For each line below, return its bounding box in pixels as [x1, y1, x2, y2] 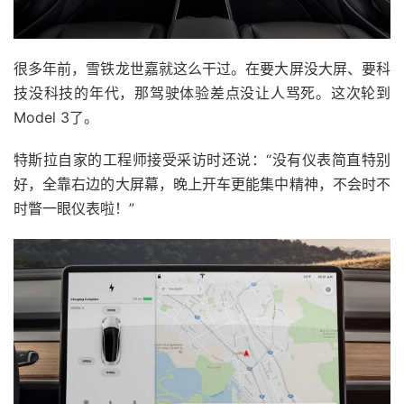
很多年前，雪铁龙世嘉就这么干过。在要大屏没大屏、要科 [14, 60, 390, 78]
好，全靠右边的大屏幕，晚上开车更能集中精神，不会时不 [14, 175, 390, 194]
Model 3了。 [14, 108, 98, 127]
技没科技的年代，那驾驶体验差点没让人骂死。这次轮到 [14, 84, 390, 103]
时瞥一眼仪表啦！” [14, 199, 134, 218]
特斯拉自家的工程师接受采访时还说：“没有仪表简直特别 [14, 151, 390, 170]
